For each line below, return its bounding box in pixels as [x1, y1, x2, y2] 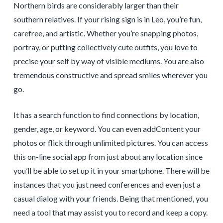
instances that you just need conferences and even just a [13, 180, 201, 190]
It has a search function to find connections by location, [13, 110, 199, 120]
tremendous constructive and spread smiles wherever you [13, 70, 208, 80]
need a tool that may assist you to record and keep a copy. [13, 208, 208, 218]
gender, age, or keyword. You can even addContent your [13, 124, 201, 134]
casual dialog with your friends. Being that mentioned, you [13, 194, 208, 204]
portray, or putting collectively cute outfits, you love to [13, 42, 198, 52]
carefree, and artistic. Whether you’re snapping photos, [13, 28, 198, 38]
